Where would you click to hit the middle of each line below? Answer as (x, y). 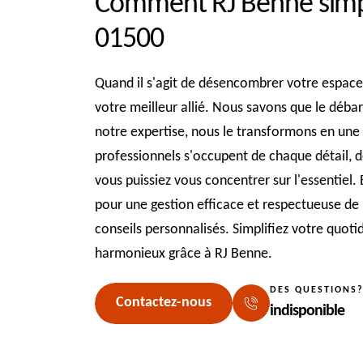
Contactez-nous (164, 303)
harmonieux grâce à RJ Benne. (184, 254)
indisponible (307, 311)
